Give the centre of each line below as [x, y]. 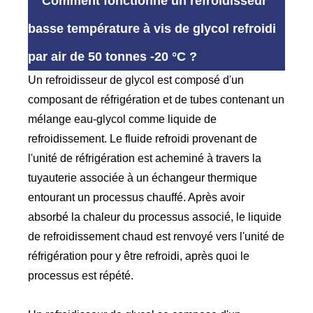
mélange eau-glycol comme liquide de [123, 119]
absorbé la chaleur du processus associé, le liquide [155, 217]
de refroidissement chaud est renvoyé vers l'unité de [156, 236]
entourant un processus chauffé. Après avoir [137, 197]
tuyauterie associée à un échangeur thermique [143, 177]
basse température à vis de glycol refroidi [152, 28]
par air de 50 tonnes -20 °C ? [113, 56]
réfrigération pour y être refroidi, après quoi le [139, 256]
